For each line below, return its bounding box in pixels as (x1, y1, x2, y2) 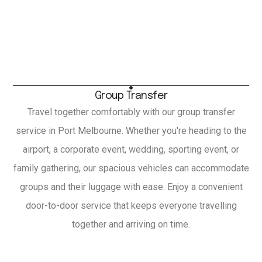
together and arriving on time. (72, 219, 190, 230)
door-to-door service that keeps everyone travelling (25, 200, 237, 212)
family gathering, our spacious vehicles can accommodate (13, 163, 249, 174)
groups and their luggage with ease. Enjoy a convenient (19, 181, 243, 193)
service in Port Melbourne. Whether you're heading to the (15, 125, 247, 137)
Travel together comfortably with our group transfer (27, 106, 235, 118)
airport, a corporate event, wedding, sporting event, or (23, 144, 239, 156)
